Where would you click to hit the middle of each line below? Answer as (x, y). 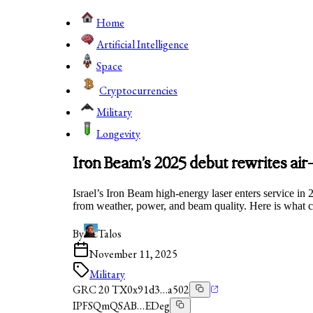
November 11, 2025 (133, 254)
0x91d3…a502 (158, 289)
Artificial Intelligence (143, 44)
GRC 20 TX (100, 289)
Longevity (118, 134)
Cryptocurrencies (138, 90)
